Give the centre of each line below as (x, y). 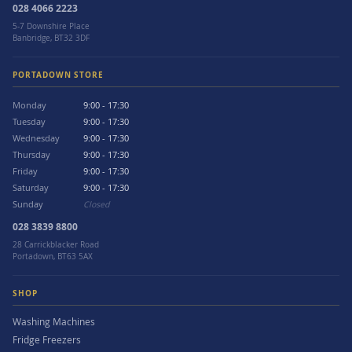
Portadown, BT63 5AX (53, 257)
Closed (96, 204)
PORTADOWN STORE (59, 75)
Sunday (28, 204)
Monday (29, 105)
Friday (25, 171)
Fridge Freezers (47, 340)
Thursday (31, 155)
